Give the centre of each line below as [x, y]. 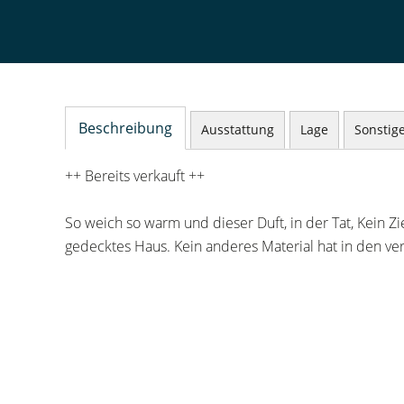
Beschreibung [125, 128]
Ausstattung [238, 129]
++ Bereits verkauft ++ [135, 176]
